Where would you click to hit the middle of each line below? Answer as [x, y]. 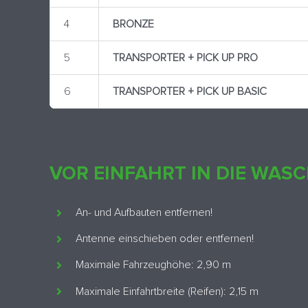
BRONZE [133, 24]
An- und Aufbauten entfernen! [144, 213]
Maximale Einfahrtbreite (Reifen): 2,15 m [167, 291]
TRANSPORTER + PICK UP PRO [185, 58]
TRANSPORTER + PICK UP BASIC [189, 92]
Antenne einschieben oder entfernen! [165, 239]
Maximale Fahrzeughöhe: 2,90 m [154, 265]
